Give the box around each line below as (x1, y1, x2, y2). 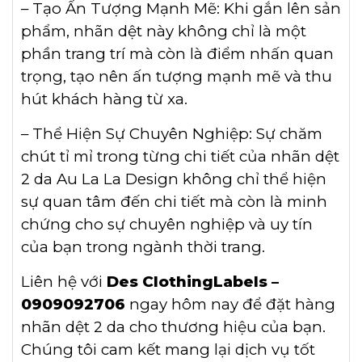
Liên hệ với (21, 272, 107, 292)
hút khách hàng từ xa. (21, 90, 187, 109)
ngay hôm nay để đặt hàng (125, 295, 335, 314)
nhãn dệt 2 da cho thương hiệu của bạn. (21, 318, 326, 337)
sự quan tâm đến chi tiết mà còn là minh (21, 192, 327, 212)
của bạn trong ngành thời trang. (21, 238, 265, 257)
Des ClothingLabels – (107, 272, 279, 292)
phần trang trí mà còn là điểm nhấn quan (21, 44, 334, 64)
